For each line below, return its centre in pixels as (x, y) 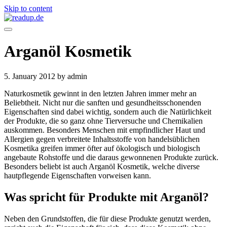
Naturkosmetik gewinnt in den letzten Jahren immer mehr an (100, 93)
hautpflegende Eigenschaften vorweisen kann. (78, 175)
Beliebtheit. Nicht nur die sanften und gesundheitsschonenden (103, 102)
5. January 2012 (31, 76)
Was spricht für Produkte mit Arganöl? (106, 197)
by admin (72, 76)
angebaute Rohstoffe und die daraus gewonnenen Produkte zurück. (111, 157)
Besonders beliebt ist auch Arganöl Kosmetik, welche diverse (102, 166)
